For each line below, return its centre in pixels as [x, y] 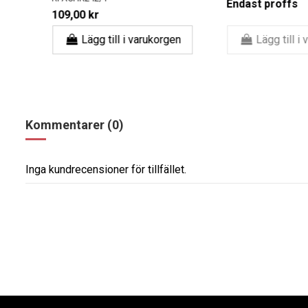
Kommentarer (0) [75, 124]
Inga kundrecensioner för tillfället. [106, 169]
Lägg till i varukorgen [121, 39]
